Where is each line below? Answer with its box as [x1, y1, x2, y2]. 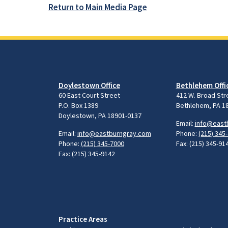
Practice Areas [58, 214, 107, 224]
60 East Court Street [58, 90, 120, 100]
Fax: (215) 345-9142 [58, 149, 115, 158]
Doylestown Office [58, 80, 120, 90]
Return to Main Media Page [48, 2, 147, 13]
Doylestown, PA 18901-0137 [58, 110, 141, 120]
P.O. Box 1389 [58, 100, 98, 110]
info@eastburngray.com [77, 128, 151, 138]
